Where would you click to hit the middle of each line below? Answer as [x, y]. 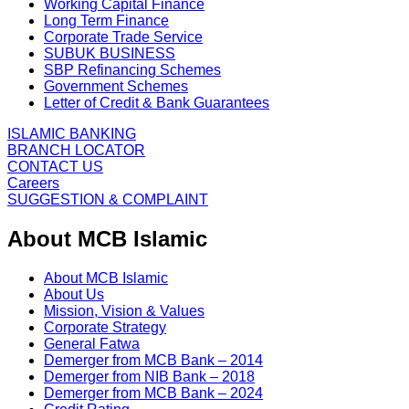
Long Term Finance [106, 21]
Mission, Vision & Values [124, 311]
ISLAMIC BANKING [72, 134]
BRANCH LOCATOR [76, 151]
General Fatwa [92, 344]
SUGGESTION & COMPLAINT [108, 200]
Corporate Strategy [105, 328]
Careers [33, 184]
